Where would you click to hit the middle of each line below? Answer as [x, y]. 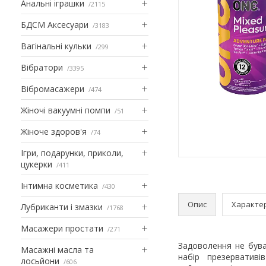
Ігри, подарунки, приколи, [72, 153]
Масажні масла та [57, 249]
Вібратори [42, 67]
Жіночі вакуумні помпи [66, 110]
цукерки [37, 164]
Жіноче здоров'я [54, 131]
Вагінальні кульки [56, 46]
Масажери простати [62, 228]
